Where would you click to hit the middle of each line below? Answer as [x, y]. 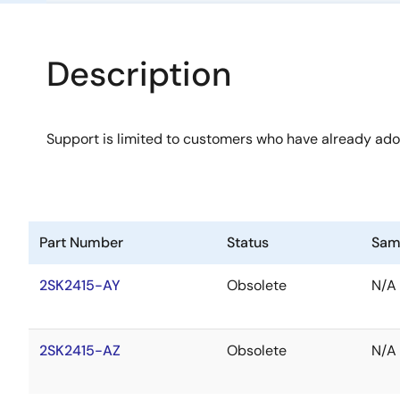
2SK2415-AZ [80, 350]
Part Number [81, 242]
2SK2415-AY [80, 285]
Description [139, 74]
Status [248, 242]
